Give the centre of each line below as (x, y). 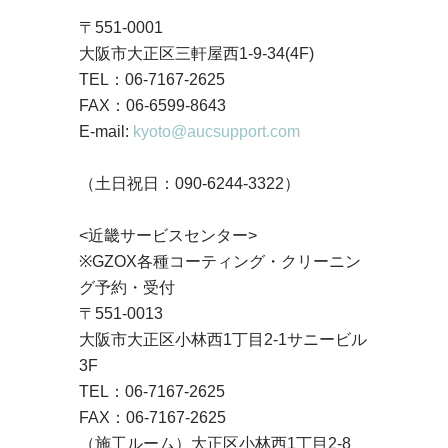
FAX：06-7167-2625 (152, 417)
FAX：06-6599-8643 (152, 105)
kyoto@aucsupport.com (216, 131)
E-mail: (106, 131)
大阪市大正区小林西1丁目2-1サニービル (223, 339)
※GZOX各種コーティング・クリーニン (220, 261)
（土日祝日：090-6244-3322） (189, 183)
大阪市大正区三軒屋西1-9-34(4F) (196, 53)
